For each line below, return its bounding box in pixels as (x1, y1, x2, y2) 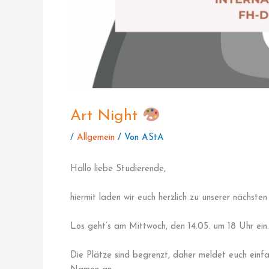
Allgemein (77, 133, 115, 143)
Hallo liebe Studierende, (70, 165, 169, 174)
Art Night (70, 108, 142, 125)
